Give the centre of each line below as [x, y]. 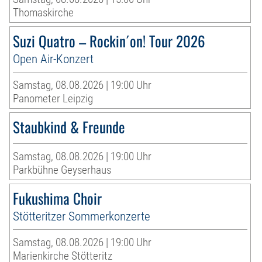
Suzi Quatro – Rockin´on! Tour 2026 [109, 41]
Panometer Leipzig [53, 99]
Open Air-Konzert [54, 59]
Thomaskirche [44, 13]
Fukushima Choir [58, 198]
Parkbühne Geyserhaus [62, 170]
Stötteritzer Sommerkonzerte [82, 216]
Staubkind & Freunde [69, 127]
